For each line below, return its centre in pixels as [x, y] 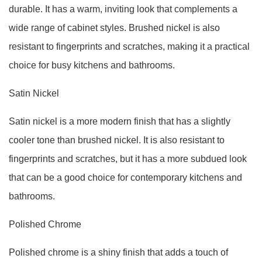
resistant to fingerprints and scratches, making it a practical [129, 46]
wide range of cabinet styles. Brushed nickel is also [114, 28]
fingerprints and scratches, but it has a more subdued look [128, 159]
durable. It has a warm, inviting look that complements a [123, 9]
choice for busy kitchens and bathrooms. [92, 65]
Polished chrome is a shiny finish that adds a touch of [118, 252]
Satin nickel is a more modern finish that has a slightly [120, 121]
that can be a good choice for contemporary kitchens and [125, 177]
